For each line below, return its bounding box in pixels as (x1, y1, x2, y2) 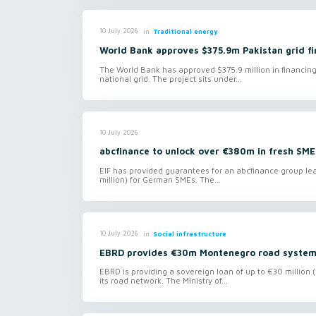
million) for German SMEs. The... (99, 174, 221, 184)
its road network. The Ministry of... (99, 276, 228, 286)
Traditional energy (152, 27, 218, 35)
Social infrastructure (152, 229, 226, 238)
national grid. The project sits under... (99, 73, 242, 83)
